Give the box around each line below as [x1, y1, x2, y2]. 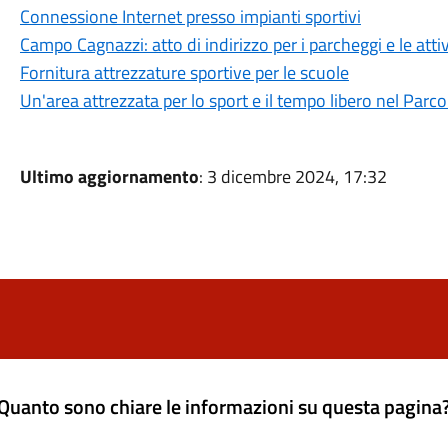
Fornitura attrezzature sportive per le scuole [19, 59, 349, 86]
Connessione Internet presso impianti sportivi [19, 3, 361, 30]
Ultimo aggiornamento [19, 163, 199, 190]
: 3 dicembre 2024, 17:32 [198, 163, 387, 190]
